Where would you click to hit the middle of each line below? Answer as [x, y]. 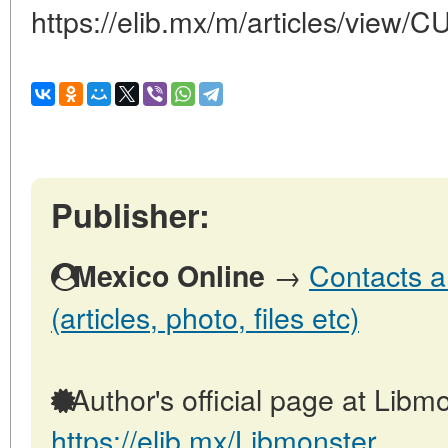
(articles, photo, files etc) [205, 317]
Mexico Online [169, 276]
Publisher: [130, 215]
